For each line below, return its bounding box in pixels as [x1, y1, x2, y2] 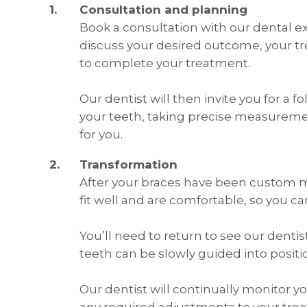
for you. [79, 127, 123, 141]
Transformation [79, 158, 177, 171]
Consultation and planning [79, 3, 247, 16]
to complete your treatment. [79, 56, 250, 70]
